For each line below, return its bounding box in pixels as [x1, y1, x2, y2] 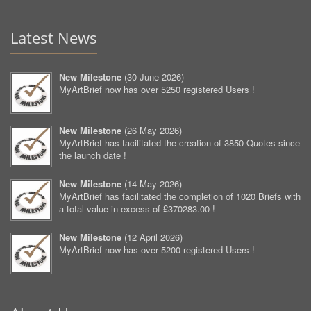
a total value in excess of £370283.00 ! [59, 202, 215, 215]
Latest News [10, 27, 97, 48]
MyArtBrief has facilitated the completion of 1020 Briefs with [59, 190, 301, 203]
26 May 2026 [127, 124, 179, 137]
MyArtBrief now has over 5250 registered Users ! [59, 83, 255, 96]
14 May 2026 [127, 177, 179, 190]
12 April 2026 [127, 230, 180, 244]
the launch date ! [59, 149, 126, 162]
